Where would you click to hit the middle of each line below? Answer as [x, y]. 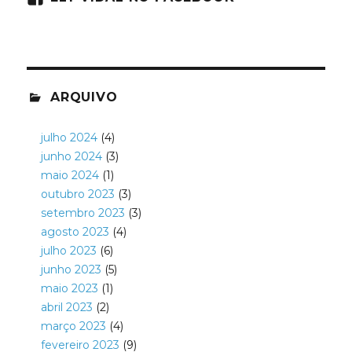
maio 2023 [69, 289]
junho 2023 [71, 270]
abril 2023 [66, 308]
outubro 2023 [77, 194]
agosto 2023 [75, 232]
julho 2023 [68, 251]
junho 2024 [71, 157]
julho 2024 [69, 138]
